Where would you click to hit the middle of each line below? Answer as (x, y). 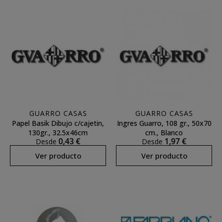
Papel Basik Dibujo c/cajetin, (58, 123)
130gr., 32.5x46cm (58, 133)
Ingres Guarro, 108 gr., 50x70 (164, 123)
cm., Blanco (164, 133)
